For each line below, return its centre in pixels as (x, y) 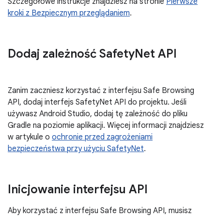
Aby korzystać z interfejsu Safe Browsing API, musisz (100, 211)
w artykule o (30, 137)
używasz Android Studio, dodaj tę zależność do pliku (98, 114)
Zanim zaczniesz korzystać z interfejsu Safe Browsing (101, 91)
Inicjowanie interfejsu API (78, 189)
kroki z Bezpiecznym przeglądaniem (69, 13)
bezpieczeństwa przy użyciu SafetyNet (76, 149)
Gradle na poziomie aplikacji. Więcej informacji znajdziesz (106, 125)
